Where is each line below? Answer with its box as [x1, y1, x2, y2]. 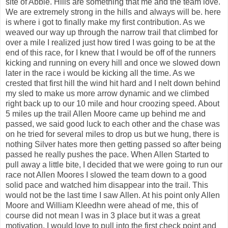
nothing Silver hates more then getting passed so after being [6, 139, 221, 149]
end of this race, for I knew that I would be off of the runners [6, 48, 216, 57]
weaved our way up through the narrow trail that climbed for [6, 27, 218, 37]
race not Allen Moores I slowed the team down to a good [6, 170, 207, 179]
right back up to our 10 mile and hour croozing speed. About [6, 99, 219, 108]
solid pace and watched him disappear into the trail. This [6, 180, 208, 189]
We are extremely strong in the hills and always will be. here [6, 7, 221, 16]
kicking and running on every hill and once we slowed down [6, 58, 220, 67]
